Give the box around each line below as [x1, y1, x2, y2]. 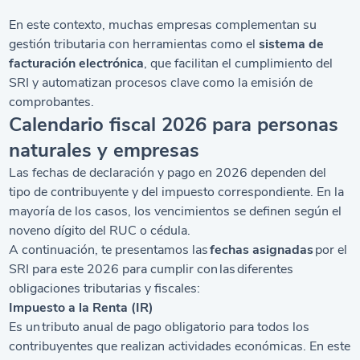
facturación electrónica [9, 54, 145, 72]
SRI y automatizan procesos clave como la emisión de [9, 73, 313, 92]
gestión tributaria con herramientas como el [9, 35, 260, 53]
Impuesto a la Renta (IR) [9, 298, 154, 317]
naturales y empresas [9, 137, 200, 163]
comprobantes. [9, 92, 95, 111]
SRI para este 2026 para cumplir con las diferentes [9, 260, 294, 278]
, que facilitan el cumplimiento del [144, 54, 333, 72]
